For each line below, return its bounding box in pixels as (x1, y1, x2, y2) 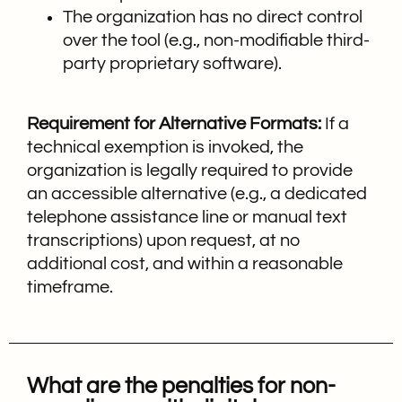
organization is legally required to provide (27, 161, 353, 179)
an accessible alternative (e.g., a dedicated (27, 184, 367, 203)
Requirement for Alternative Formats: (27, 114, 321, 133)
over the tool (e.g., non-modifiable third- (63, 31, 370, 50)
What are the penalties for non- (27, 374, 336, 398)
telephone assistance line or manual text (27, 207, 347, 226)
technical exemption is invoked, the (27, 137, 303, 156)
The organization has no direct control (63, 8, 363, 27)
